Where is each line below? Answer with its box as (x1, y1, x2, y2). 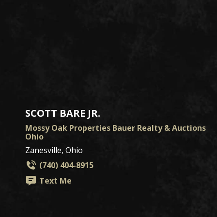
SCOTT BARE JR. (25, 106, 100, 120)
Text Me (39, 175, 72, 186)
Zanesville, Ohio (25, 144, 83, 155)
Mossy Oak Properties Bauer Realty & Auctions (25, 122, 206, 133)
